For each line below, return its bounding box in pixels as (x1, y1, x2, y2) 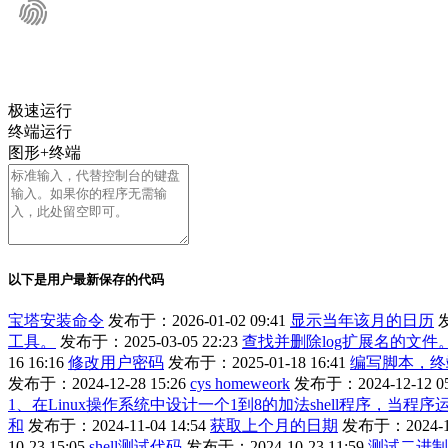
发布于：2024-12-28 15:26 (8, 375, 186, 393)
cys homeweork (190, 375, 290, 393)
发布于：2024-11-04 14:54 (28, 417, 206, 435)
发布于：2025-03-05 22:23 (60, 333, 238, 351)
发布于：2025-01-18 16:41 (168, 354, 346, 372)
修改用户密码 (68, 354, 164, 372)
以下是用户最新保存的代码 (8, 272, 164, 288)
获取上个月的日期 (210, 417, 338, 435)
